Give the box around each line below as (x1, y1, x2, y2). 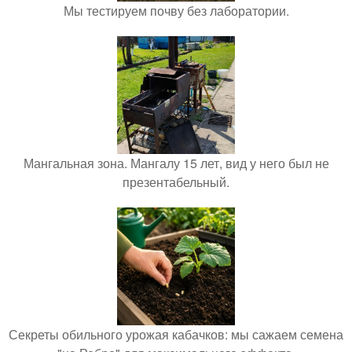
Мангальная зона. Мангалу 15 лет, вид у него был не (23, 153, 329, 172)
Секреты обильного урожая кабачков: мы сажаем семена (9, 324, 343, 343)
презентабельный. (123, 172, 229, 191)
